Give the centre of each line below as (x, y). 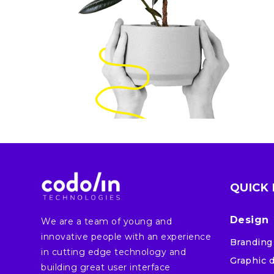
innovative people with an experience (126, 237)
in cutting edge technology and (114, 252)
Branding (251, 242)
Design (249, 220)
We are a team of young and (107, 222)
